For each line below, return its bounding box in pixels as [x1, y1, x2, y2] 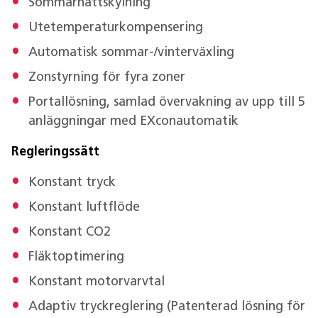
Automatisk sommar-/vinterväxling [28, 46, 234, 60]
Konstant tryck [28, 176, 116, 190]
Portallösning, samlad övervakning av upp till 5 [28, 96, 305, 110]
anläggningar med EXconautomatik [28, 115, 238, 129]
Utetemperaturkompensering [28, 21, 203, 35]
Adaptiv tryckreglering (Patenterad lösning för [28, 300, 305, 314]
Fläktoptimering [28, 251, 124, 265]
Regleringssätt [11, 146, 99, 160]
